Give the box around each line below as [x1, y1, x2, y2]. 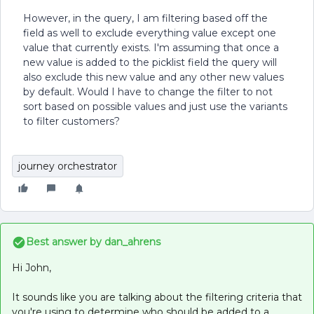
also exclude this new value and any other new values [23, 71, 284, 83]
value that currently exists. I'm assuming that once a [23, 41, 279, 54]
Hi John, [12, 261, 51, 274]
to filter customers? [23, 115, 120, 128]
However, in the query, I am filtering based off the [23, 12, 268, 25]
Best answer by [26, 235, 102, 248]
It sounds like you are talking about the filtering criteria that [12, 291, 302, 303]
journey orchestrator [18, 160, 117, 172]
